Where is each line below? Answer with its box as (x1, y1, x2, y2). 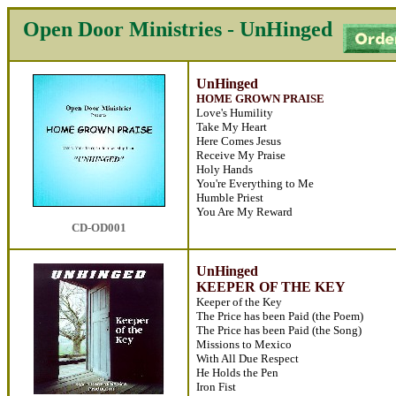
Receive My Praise (196, 148, 286, 162)
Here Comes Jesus (196, 134, 281, 148)
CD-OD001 (71, 221, 126, 234)
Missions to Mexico (196, 338, 292, 351)
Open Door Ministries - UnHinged (23, 18, 332, 41)
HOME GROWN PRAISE (196, 92, 324, 105)
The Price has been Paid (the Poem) (196, 309, 363, 323)
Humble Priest (196, 191, 263, 204)
